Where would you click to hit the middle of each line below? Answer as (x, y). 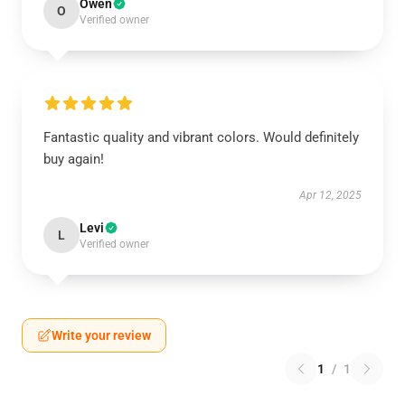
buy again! (74, 159)
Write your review (101, 335)
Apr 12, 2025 (330, 195)
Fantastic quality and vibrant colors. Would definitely (201, 137)
